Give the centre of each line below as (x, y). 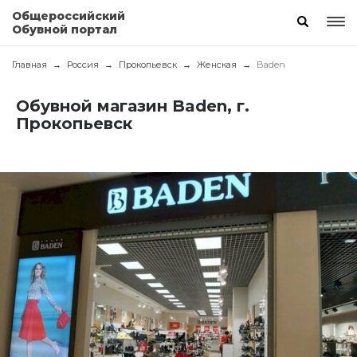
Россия (83, 65)
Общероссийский (69, 16)
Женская (217, 65)
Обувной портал (65, 29)
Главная (29, 65)
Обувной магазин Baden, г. (133, 106)
